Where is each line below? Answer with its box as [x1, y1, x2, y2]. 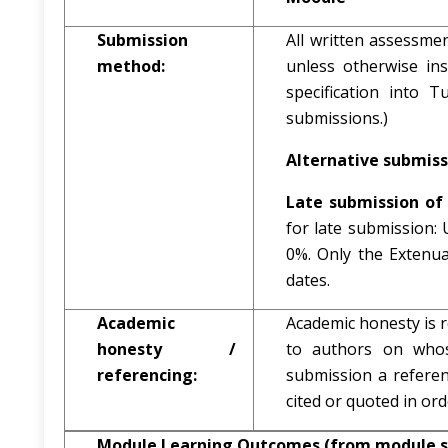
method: [97, 55, 165, 77]
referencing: [97, 364, 197, 386]
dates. [286, 269, 330, 291]
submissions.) [286, 107, 388, 129]
